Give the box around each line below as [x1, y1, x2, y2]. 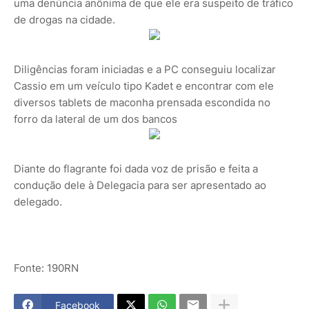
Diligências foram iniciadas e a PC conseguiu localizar [14, 62, 276, 76]
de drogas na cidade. [14, 12, 115, 26]
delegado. [14, 195, 62, 208]
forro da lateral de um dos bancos [14, 112, 177, 126]
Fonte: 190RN [14, 261, 79, 275]
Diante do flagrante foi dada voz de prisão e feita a [14, 161, 258, 175]
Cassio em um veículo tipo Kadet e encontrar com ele [14, 79, 274, 92]
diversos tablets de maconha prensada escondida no [14, 95, 270, 109]
